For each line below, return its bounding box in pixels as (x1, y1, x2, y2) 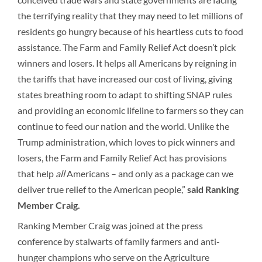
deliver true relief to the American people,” (18, 184, 187, 195)
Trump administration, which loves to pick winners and (18, 136, 235, 147)
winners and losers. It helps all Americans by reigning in (18, 57, 237, 68)
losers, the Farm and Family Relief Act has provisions (18, 152, 227, 163)
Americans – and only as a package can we (65, 168, 233, 179)
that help (18, 168, 56, 179)
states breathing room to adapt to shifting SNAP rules (18, 89, 232, 100)
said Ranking (187, 184, 239, 195)
